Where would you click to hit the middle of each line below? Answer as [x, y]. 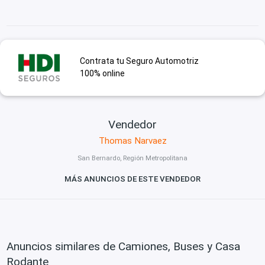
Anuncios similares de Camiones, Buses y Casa [124, 246]
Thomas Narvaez [132, 140]
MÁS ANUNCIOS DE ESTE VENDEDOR [132, 179]
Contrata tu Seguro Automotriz [139, 61]
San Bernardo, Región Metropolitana [132, 158]
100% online [102, 74]
